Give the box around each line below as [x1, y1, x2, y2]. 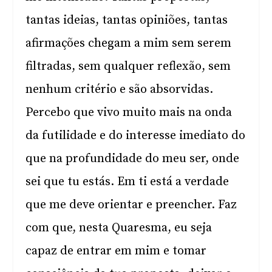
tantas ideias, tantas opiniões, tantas [25, 13, 228, 28]
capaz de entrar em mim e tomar [25, 243, 207, 259]
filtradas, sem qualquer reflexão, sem [25, 59, 231, 74]
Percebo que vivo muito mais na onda [25, 105, 233, 120]
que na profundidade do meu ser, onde [25, 151, 240, 166]
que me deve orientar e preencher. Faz [25, 197, 237, 212]
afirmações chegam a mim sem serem [25, 36, 232, 51]
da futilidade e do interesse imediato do [25, 128, 246, 143]
